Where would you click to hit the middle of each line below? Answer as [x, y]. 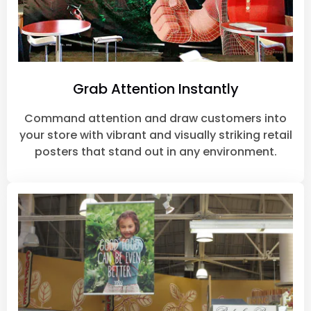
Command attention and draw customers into [155, 118]
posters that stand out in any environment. [155, 151]
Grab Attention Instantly [155, 89]
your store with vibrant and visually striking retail [155, 135]
